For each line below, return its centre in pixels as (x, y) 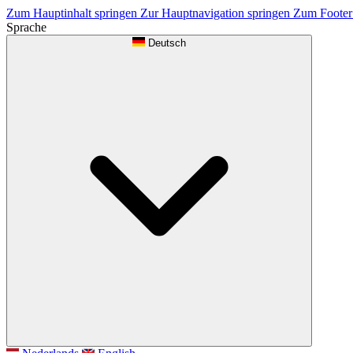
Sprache (26, 27)
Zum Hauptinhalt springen (73, 13)
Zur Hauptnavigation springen (217, 13)
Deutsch (167, 43)
